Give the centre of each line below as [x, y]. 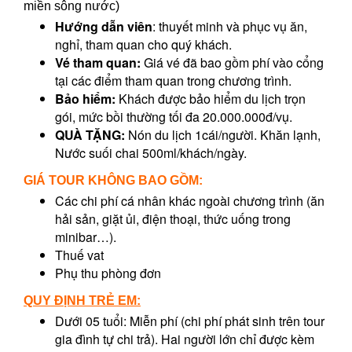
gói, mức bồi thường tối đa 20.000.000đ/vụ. [174, 117]
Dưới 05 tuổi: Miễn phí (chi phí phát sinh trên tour [190, 321]
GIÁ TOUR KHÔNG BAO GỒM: [113, 181]
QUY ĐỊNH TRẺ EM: [82, 301]
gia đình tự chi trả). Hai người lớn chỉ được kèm [185, 339]
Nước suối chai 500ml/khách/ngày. [151, 153]
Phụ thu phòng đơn [108, 273]
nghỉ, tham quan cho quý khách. [143, 45]
